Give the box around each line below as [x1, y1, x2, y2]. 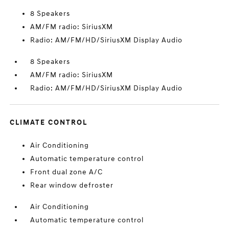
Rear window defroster [30, 181, 114, 190]
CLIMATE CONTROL [10, 118, 88, 127]
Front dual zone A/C [30, 168, 103, 176]
